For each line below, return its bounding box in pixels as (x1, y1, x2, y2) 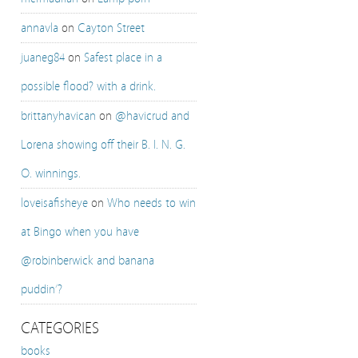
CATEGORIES (21, 319, 99, 337)
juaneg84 (21, 50, 65, 65)
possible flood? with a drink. (21, 79, 156, 93)
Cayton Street (78, 21, 145, 35)
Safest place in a (84, 50, 162, 65)
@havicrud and (115, 109, 189, 123)
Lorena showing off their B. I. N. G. (21, 137, 185, 152)
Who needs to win (107, 196, 196, 210)
